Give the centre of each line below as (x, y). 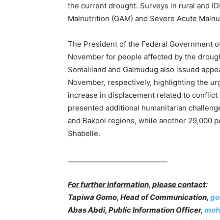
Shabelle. (84, 133)
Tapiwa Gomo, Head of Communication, (139, 197)
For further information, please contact (137, 184)
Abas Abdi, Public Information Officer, (136, 210)
